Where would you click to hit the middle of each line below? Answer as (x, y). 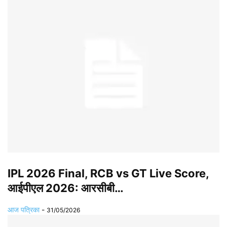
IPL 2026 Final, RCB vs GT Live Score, (108, 174)
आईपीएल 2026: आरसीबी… (66, 188)
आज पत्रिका (24, 210)
